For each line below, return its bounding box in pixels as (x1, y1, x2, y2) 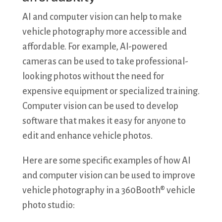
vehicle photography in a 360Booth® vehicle (22, 185, 195, 196)
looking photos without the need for (22, 71, 165, 82)
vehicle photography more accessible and (22, 27, 187, 37)
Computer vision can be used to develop (22, 101, 178, 111)
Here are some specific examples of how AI (22, 156, 191, 166)
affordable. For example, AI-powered (22, 42, 167, 52)
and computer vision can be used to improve (22, 170, 195, 181)
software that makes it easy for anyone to (22, 116, 186, 126)
